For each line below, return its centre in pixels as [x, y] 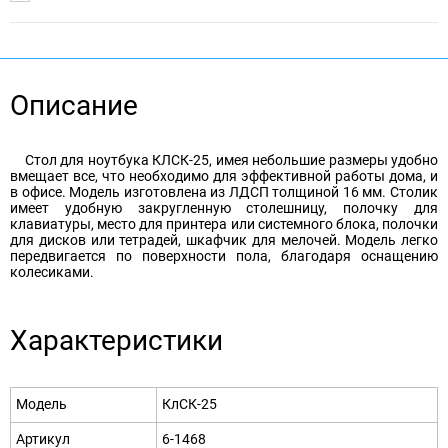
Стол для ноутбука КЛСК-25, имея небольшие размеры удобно [231, 160]
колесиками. [52, 272]
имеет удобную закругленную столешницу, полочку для [224, 208]
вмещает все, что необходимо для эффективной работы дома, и [224, 176]
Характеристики [116, 341]
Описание [74, 106]
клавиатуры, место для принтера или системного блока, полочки [224, 224]
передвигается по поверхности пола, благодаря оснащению [224, 256]
